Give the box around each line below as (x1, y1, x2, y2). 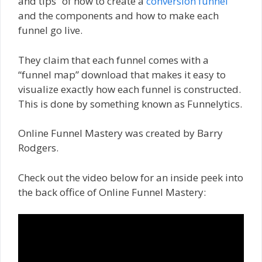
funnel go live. (18, 23, 82, 37)
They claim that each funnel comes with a (18, 53, 209, 67)
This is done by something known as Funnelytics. (18, 96, 242, 111)
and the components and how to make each (18, 9, 219, 23)
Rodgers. (18, 141, 58, 155)
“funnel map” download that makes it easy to (18, 67, 226, 81)
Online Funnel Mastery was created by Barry (18, 126, 223, 140)
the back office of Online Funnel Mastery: (18, 185, 206, 199)
